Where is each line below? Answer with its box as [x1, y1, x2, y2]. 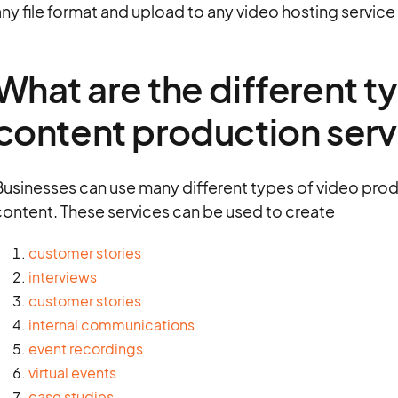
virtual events [28, 363, 116, 382]
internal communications [28, 315, 195, 334]
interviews [28, 267, 97, 286]
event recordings [28, 339, 143, 358]
